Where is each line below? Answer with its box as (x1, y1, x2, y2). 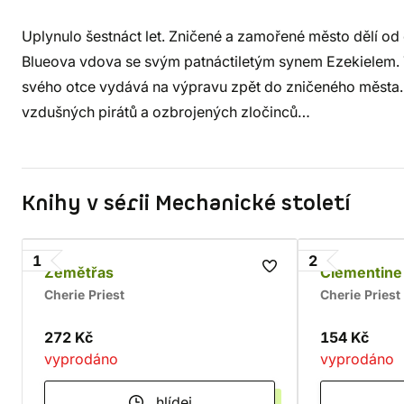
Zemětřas (44, 263, 114, 281)
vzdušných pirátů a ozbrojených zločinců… (22, 103, 310, 121)
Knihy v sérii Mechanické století (22, 189, 351, 218)
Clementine (320, 263, 402, 281)
